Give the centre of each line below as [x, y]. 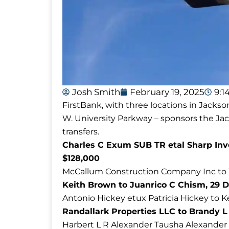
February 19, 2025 [167, 92]
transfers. [81, 131]
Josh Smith [96, 92]
